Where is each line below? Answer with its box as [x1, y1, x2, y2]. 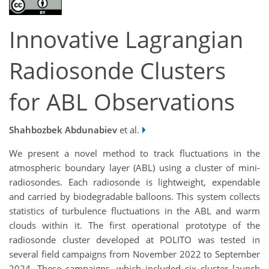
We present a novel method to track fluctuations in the [9, 147, 260, 159]
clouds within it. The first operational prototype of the [9, 219, 260, 231]
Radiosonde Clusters [9, 55, 226, 86]
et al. [117, 123, 139, 136]
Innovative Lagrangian [9, 24, 243, 55]
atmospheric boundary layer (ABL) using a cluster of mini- [9, 161, 260, 174]
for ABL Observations [9, 86, 235, 118]
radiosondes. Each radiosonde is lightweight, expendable [9, 175, 260, 188]
